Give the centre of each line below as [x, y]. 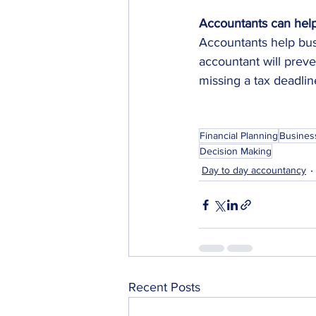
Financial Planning [239, 135]
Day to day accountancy [254, 170]
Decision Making [236, 151]
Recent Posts [164, 287]
